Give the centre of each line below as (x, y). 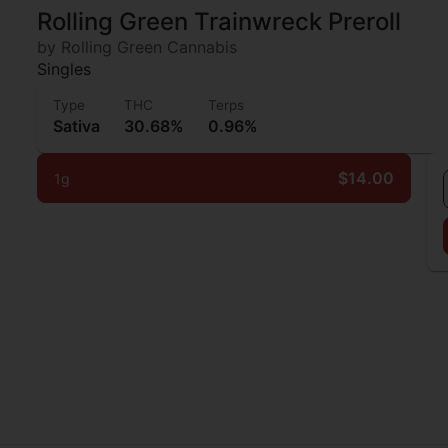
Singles (64, 69)
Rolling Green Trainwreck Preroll (219, 22)
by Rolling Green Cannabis (137, 47)
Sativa (77, 126)
